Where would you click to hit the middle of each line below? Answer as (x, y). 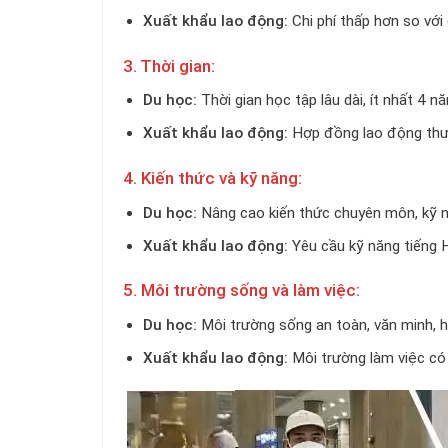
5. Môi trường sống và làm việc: (241, 290)
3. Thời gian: (169, 65)
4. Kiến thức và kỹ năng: (212, 177)
